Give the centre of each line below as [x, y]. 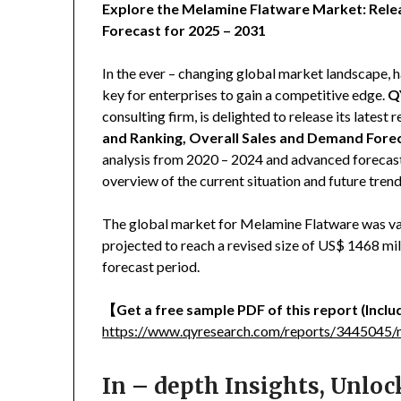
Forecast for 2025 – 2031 [184, 30]
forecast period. [151, 267]
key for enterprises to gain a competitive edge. [245, 95]
